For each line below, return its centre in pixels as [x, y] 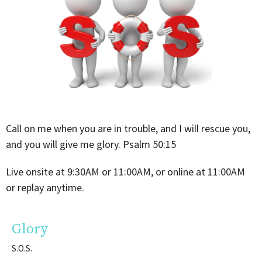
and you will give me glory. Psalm [79, 144]
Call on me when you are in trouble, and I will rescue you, [128, 128]
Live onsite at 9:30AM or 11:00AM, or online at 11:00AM [125, 171]
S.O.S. [22, 248]
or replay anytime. [45, 187]
